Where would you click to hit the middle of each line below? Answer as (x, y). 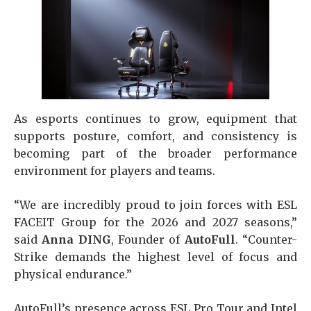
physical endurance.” (73, 274)
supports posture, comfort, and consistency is (155, 136)
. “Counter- (266, 239)
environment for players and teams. (115, 170)
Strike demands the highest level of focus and (155, 257)
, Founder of (148, 239)
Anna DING (76, 239)
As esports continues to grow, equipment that (155, 118)
